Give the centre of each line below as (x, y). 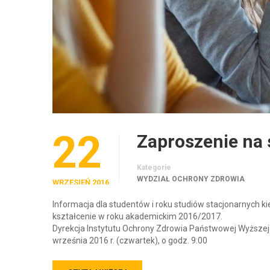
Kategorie (154, 168)
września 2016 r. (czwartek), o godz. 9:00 (130, 240)
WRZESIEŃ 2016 (81, 182)
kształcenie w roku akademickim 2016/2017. (137, 216)
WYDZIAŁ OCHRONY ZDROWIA (191, 179)
